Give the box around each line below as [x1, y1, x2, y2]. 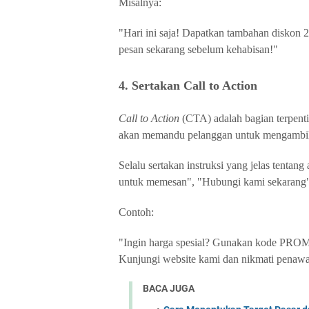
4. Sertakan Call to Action [119, 79, 257, 92]
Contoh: [119, 206, 154, 218]
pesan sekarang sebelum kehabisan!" [119, 43, 278, 55]
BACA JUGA [143, 283, 195, 294]
